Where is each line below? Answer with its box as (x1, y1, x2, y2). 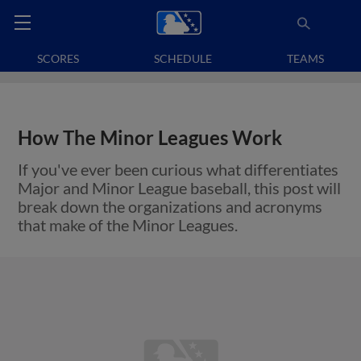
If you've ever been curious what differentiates (18, 160, 339, 179)
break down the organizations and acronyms (18, 197, 323, 216)
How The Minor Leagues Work (18, 127, 283, 149)
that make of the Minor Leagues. (18, 215, 239, 234)
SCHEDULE (154, 52, 212, 65)
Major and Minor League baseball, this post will (18, 178, 342, 197)
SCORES (37, 52, 80, 65)
